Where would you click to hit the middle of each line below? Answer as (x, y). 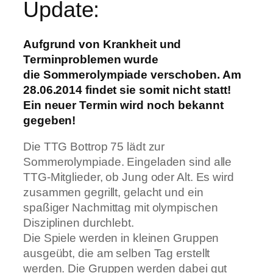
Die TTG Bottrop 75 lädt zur (94, 147)
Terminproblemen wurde (91, 59)
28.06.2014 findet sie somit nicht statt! (127, 90)
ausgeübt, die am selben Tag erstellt (117, 253)
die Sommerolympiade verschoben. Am (132, 74)
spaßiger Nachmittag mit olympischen (121, 208)
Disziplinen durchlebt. (79, 223)
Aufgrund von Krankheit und (102, 44)
